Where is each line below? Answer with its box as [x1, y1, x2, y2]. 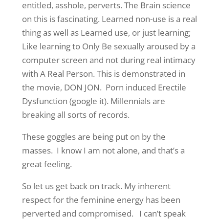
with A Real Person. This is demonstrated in [22, 68, 185, 79]
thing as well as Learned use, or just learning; [22, 27, 191, 38]
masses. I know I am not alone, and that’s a [22, 145, 185, 156]
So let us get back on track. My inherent [22, 180, 171, 192]
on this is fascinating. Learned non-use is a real [22, 13, 197, 24]
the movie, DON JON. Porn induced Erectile [22, 82, 186, 93]
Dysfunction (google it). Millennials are [22, 95, 165, 107]
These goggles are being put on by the [22, 131, 166, 142]
